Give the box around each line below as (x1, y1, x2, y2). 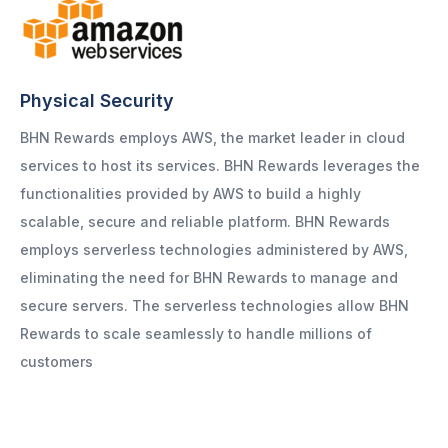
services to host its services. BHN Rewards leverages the (20, 157, 420, 175)
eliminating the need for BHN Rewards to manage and (20, 269, 398, 287)
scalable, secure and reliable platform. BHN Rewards (20, 213, 390, 231)
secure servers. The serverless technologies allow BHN (20, 297, 409, 315)
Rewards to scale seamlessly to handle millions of (20, 325, 372, 343)
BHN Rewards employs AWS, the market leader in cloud (20, 129, 405, 147)
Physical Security (20, 90, 174, 112)
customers (20, 353, 93, 371)
